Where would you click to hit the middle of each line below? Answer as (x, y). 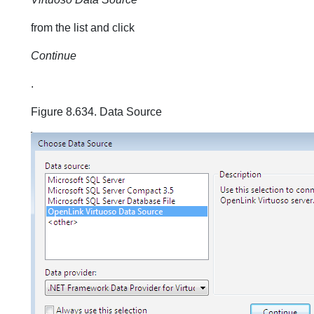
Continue (54, 56)
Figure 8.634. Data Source (96, 112)
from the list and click (83, 28)
